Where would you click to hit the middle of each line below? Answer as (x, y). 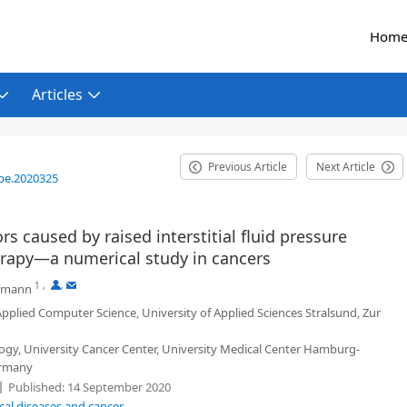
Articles (57, 94)
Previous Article (248, 167)
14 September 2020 (118, 387)
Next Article (346, 167)
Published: (36, 387)
